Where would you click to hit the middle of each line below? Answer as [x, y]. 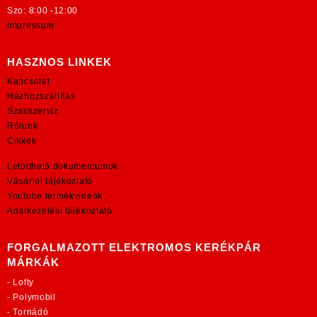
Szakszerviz [33, 111]
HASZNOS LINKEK [59, 62]
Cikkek [22, 141]
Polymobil [34, 297]
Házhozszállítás [41, 97]
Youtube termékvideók [55, 196]
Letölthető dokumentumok [63, 167]
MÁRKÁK [33, 263]
